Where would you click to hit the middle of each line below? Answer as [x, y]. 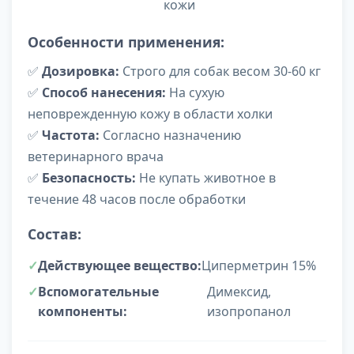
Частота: [71, 136]
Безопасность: [89, 178]
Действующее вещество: [120, 266]
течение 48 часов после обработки [137, 200]
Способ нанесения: [104, 93]
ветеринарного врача [96, 157]
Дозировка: [81, 72]
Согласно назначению [170, 136]
